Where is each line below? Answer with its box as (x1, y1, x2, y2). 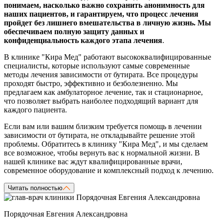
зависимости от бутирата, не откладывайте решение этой (4, 131, 195, 139)
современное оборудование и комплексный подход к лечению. (4, 166, 214, 175)
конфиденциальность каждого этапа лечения (4, 36, 162, 44)
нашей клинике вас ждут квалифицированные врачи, (4, 157, 182, 166)
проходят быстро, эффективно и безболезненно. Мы (4, 79, 178, 88)
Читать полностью (8, 184, 63, 192)
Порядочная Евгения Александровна (4, 209, 128, 218)
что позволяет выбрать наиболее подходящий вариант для (4, 96, 198, 105)
